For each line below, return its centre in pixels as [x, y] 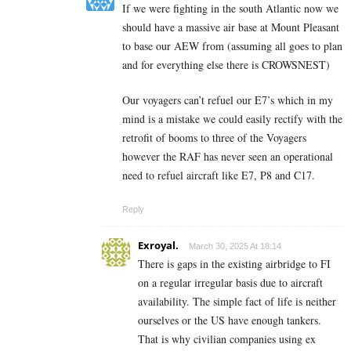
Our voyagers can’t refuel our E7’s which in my [228, 100]
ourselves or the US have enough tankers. [230, 320]
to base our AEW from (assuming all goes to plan [232, 45]
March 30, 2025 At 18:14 [235, 246]
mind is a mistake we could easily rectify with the [232, 118]
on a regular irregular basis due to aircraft [230, 282]
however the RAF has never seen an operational [228, 156]
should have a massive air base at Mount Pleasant [231, 27]
